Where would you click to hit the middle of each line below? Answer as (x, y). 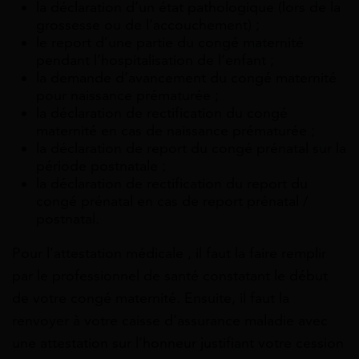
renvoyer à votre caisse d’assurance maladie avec (170, 321)
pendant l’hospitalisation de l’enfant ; (155, 61)
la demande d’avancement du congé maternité (186, 78)
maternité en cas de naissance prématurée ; (175, 131)
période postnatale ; (101, 166)
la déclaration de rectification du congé (162, 113)
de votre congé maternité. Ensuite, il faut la (151, 298)
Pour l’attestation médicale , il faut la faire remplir (169, 254)
